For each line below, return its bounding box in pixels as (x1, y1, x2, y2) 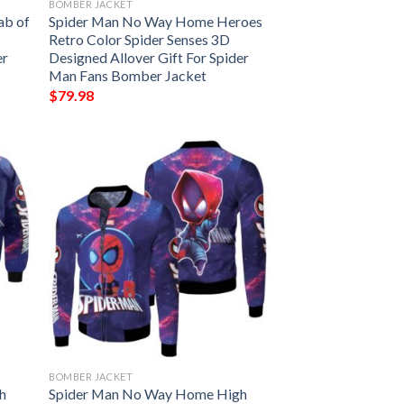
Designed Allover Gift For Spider (49, 49, 250, 67)
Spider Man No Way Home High (49, 384, 248, 402)
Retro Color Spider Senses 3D (49, 31, 231, 49)
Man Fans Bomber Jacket (49, 67, 207, 85)
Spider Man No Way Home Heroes (49, 13, 263, 31)
